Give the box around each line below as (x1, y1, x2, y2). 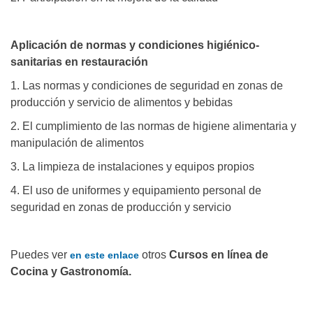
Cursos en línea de (166, 249, 268, 261)
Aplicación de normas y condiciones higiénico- (10, 39, 259, 52)
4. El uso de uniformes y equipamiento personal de (10, 184, 261, 197)
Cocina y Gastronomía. (10, 265, 131, 278)
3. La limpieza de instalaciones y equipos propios (10, 161, 254, 173)
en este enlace (70, 249, 139, 261)
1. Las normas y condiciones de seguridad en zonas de (10, 80, 283, 92)
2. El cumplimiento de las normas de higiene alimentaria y (10, 120, 296, 133)
